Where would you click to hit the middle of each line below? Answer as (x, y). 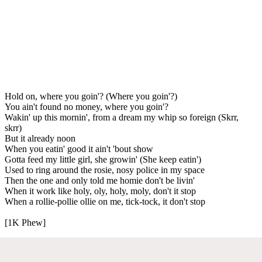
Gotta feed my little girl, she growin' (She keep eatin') (103, 159)
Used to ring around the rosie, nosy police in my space (105, 170)
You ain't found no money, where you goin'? (87, 106)
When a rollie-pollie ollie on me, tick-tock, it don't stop (105, 201)
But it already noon (40, 138)
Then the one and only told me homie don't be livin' (100, 180)
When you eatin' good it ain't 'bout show (79, 149)
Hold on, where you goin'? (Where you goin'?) (91, 96)
